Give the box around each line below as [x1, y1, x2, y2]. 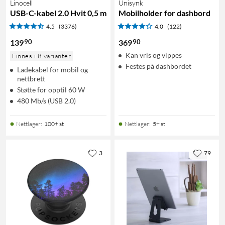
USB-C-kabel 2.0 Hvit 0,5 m [10, 8, 106, 18]
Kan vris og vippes [126, 50, 182, 59]
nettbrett [17, 74, 45, 83]
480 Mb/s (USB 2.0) [17, 96, 76, 105]
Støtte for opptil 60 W [17, 85, 85, 94]
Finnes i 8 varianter [12, 51, 71, 60]
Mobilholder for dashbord [119, 8, 210, 18]
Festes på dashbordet [126, 61, 191, 70]
